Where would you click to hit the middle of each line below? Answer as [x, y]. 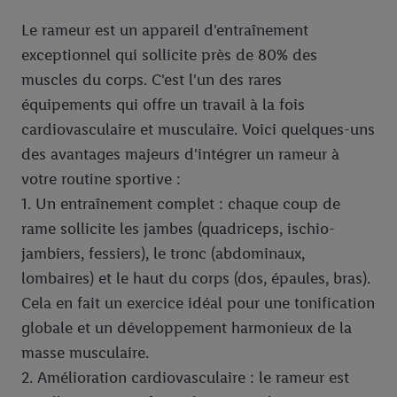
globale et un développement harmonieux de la [187, 327]
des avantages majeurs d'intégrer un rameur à [180, 154]
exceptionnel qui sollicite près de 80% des [169, 54]
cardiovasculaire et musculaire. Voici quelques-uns [198, 129]
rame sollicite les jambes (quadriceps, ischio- [178, 228]
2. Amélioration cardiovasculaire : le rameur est [185, 377]
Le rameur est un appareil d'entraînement [165, 30]
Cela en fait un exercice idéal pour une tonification [198, 303]
